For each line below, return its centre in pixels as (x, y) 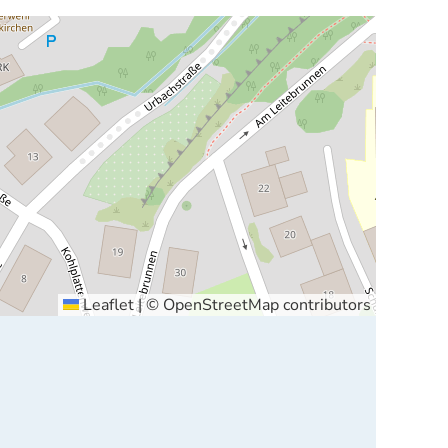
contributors (324, 305)
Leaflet (106, 305)
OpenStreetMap (220, 305)
